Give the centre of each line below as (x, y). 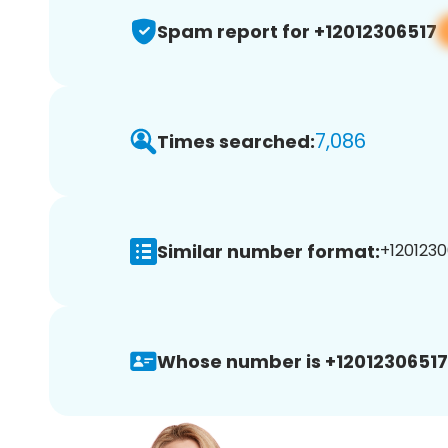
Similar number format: (268, 251)
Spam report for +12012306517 (297, 31)
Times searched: (236, 141)
